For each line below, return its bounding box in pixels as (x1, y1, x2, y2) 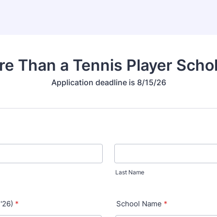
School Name (116, 199, 162, 208)
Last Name (115, 169, 144, 176)
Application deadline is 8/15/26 (51, 77, 166, 87)
